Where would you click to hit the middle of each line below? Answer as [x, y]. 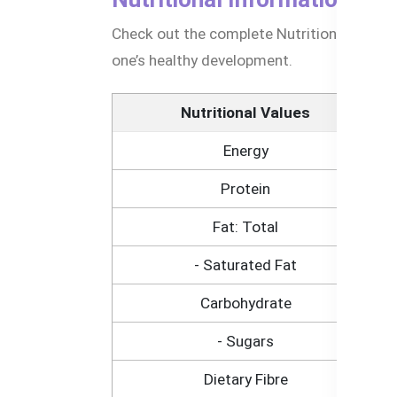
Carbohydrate [245, 303]
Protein [245, 188]
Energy [245, 150]
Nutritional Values [245, 112]
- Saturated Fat [245, 265]
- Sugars [245, 341]
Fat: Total [245, 226]
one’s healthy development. [202, 61]
